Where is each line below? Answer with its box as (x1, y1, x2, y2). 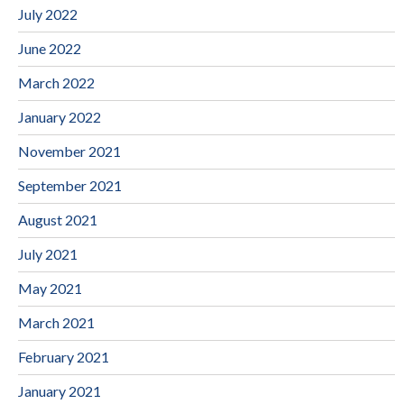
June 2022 (18, 39, 81, 57)
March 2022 (18, 73, 95, 91)
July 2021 (18, 244, 78, 262)
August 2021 (18, 210, 97, 228)
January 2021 (18, 381, 101, 399)
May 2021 (18, 279, 82, 297)
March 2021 (18, 313, 95, 331)
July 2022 (18, 5, 78, 23)
